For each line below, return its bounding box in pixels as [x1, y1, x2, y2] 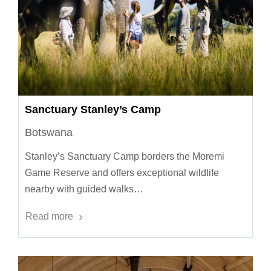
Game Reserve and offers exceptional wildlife [25, 167, 219, 178]
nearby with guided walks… [25, 183, 143, 194]
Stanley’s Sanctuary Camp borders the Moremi [25, 151, 224, 162]
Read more [25, 211, 73, 221]
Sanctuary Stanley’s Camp [25, 103, 161, 116]
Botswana [25, 126, 73, 139]
